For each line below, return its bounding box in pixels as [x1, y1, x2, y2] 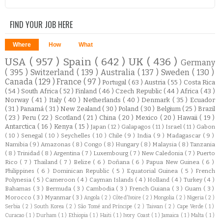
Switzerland [30, 67, 77, 77]
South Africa [21, 87, 60, 95]
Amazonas [41, 140, 72, 148]
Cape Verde [177, 203, 205, 210]
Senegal [21, 132, 45, 139]
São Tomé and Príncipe [78, 203, 134, 210]
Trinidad [17, 149, 41, 157]
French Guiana [129, 185, 172, 192]
